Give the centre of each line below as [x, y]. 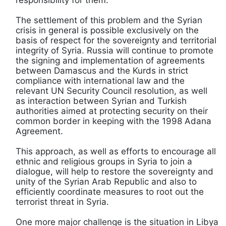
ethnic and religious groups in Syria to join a [104, 161]
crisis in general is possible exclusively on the [107, 30]
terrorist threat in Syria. [62, 202]
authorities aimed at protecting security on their [112, 111]
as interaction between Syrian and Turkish [101, 101]
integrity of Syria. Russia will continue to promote [115, 50]
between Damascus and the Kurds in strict [102, 70]
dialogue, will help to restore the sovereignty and [115, 171]
